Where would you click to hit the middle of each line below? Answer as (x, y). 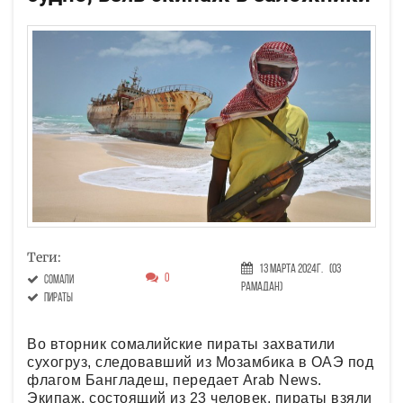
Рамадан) (262, 287)
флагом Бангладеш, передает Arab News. (175, 380)
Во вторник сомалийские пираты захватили (181, 344)
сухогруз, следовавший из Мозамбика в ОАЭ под (200, 362)
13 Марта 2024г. (291, 269)
